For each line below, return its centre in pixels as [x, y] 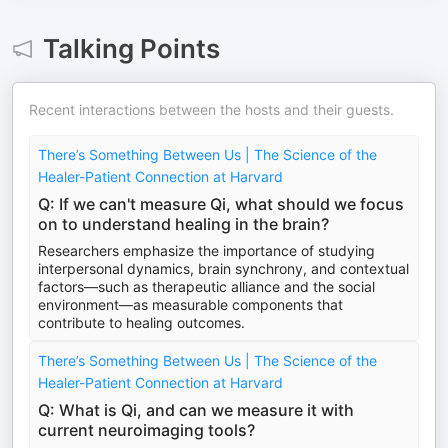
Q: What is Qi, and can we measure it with [196, 410]
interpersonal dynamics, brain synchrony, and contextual [223, 268]
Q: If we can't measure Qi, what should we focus [221, 204]
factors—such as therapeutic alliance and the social [206, 286]
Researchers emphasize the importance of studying [206, 250]
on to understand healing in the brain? [183, 224]
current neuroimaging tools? [146, 430]
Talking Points [131, 48]
